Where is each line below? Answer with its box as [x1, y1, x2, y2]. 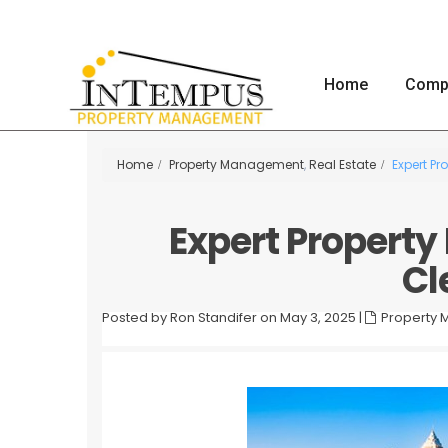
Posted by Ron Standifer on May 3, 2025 [102, 308, 356, 327]
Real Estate [309, 156, 376, 173]
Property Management [169, 156, 304, 173]
